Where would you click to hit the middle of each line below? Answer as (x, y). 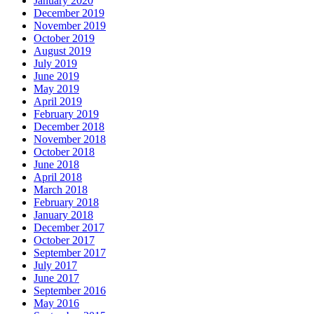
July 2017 (55, 265)
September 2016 (70, 290)
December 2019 (69, 13)
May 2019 (56, 88)
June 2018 (56, 164)
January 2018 (63, 214)
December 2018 (69, 126)
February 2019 (66, 114)
